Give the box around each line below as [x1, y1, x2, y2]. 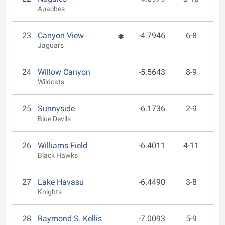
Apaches [38, 5, 65, 13]
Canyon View [38, 31, 84, 40]
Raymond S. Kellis [38, 214, 102, 223]
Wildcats [38, 78, 65, 86]
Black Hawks [38, 151, 78, 160]
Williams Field [38, 141, 88, 150]
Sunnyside [38, 104, 75, 114]
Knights [38, 188, 62, 196]
